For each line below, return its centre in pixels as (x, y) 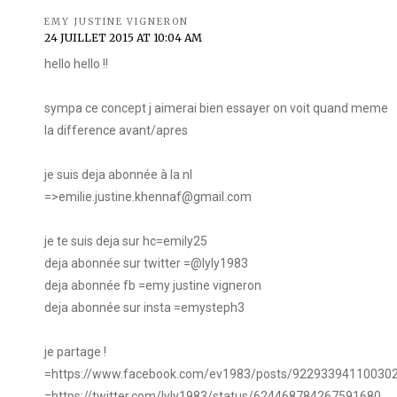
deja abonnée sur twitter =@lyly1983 (146, 264)
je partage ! (75, 352)
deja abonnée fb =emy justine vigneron (153, 286)
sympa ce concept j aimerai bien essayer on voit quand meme (216, 109)
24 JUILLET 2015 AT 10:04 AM (123, 38)
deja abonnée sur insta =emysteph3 (144, 308)
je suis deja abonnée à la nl (118, 175)
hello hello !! (76, 64)
